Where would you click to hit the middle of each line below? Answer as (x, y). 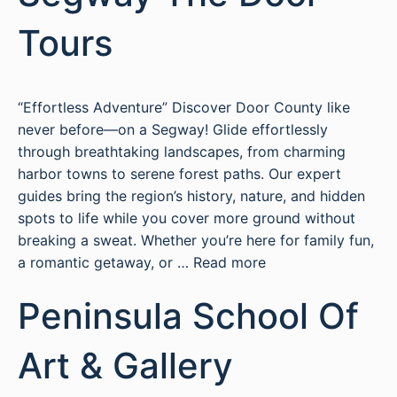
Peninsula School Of (188, 316)
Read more (230, 262)
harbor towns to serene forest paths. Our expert (179, 174)
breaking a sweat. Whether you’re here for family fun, (196, 240)
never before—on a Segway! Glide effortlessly (173, 129)
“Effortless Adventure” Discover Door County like (184, 107)
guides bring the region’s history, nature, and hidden (191, 196)
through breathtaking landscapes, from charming (182, 152)
